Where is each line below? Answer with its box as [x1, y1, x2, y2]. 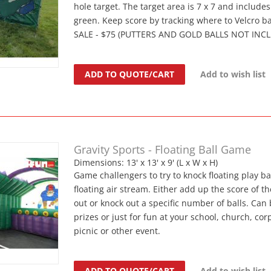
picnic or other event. [74, 224, 161, 237]
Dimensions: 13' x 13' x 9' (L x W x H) [74, 156, 218, 168]
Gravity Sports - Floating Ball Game [74, 142, 252, 157]
